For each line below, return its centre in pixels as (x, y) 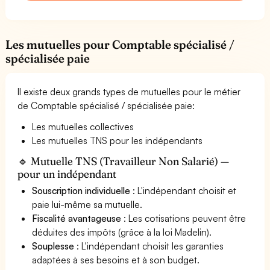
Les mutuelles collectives (83, 126)
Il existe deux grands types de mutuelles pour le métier (129, 91)
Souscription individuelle (81, 190)
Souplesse (53, 246)
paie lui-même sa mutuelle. (87, 204)
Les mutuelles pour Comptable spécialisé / (120, 44)
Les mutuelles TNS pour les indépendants (118, 140)
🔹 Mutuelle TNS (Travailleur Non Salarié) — (124, 161)
